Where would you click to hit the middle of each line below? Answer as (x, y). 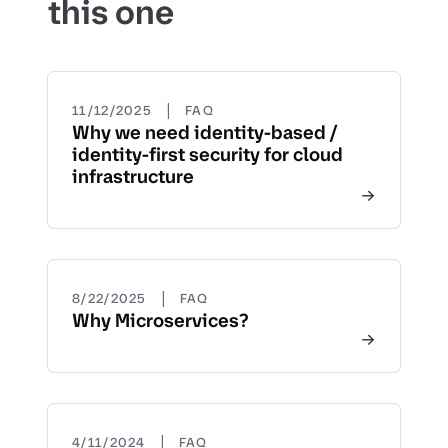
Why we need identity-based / (205, 132)
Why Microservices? (160, 320)
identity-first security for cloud (207, 154)
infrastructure (133, 176)
